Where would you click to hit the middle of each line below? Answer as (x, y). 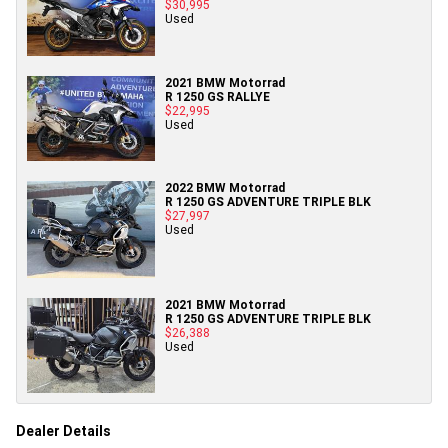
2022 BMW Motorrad (225, 188)
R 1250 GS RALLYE (217, 96)
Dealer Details (63, 431)
